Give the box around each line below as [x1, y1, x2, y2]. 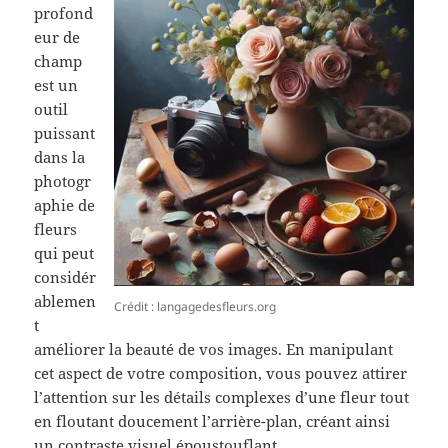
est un [34, 75, 79, 96]
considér [34, 267, 97, 288]
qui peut [34, 243, 95, 264]
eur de [34, 27, 81, 48]
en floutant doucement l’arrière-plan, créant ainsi [34, 411, 391, 432]
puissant [34, 123, 96, 144]
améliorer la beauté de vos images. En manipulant [34, 339, 394, 360]
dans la [34, 147, 86, 168]
